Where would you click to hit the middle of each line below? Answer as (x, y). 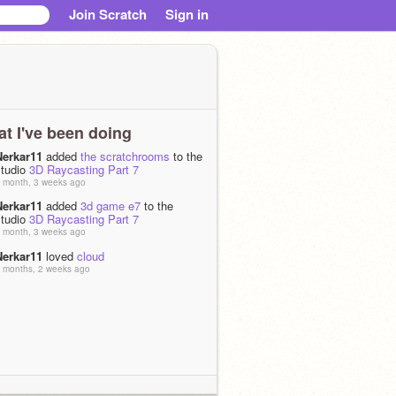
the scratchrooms (125, 156)
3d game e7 (110, 206)
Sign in (187, 14)
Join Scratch (108, 14)
